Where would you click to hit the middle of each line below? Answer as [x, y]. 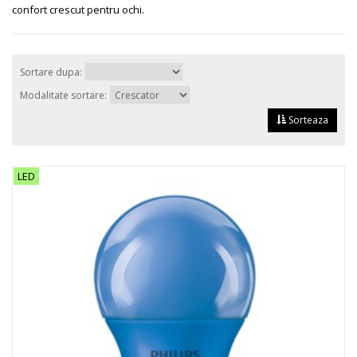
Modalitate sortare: [65, 95]
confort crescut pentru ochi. [80, 10]
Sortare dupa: [52, 72]
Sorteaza [307, 120]
